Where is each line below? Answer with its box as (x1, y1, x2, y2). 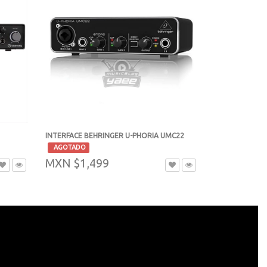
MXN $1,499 (45, 157, 109, 170)
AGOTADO (51, 144, 86, 151)
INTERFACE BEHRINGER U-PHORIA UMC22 (45, 132, 184, 140)
